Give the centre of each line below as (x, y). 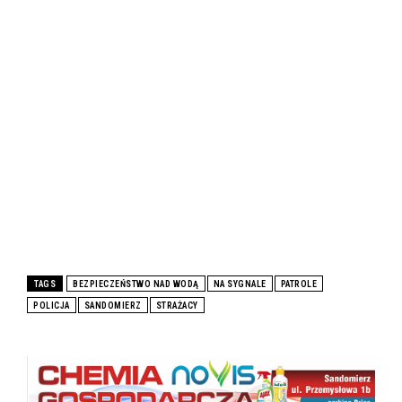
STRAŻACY (177, 306)
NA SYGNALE (240, 284)
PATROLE (298, 284)
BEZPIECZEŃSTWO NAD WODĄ (136, 284)
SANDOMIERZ (113, 306)
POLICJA (52, 306)
